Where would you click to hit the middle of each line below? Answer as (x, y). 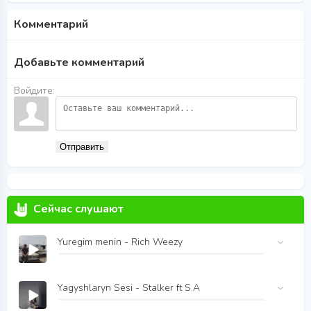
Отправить (82, 147)
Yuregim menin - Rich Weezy (120, 242)
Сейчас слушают (78, 209)
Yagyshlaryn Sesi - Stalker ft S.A (128, 288)
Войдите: (34, 91)
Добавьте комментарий (79, 62)
